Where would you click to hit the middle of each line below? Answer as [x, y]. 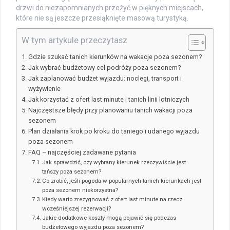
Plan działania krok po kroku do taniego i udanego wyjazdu [114, 131]
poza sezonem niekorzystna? [80, 190]
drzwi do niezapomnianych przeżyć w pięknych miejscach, [110, 7]
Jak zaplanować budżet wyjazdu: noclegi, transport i [105, 78]
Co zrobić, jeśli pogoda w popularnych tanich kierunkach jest [122, 180]
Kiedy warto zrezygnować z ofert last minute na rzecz [112, 199]
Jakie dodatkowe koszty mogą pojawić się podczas [109, 217]
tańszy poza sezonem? [72, 171]
